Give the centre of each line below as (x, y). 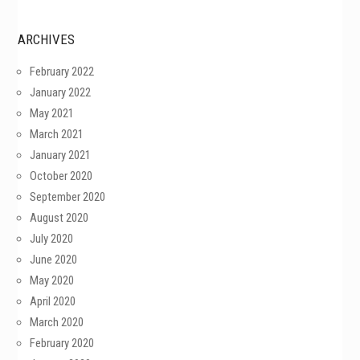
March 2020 (57, 322)
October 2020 (61, 176)
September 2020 (68, 197)
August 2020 (59, 218)
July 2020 (52, 239)
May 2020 (52, 280)
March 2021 (57, 134)
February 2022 (62, 72)
